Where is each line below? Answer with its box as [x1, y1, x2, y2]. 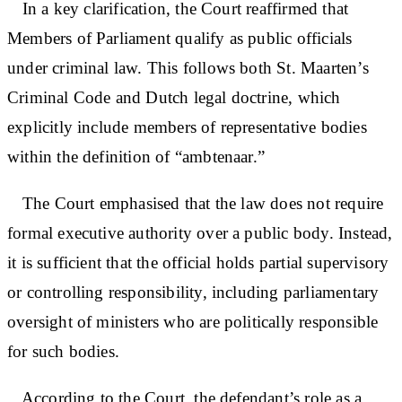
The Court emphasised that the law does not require [7, 193, 384, 213]
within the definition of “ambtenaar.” [7, 146, 266, 166]
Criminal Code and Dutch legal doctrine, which [7, 87, 341, 107]
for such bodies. [7, 341, 120, 361]
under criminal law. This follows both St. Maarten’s [7, 57, 369, 77]
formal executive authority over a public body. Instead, [7, 223, 393, 242]
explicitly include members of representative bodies [7, 117, 367, 136]
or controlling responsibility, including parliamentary [7, 282, 380, 301]
